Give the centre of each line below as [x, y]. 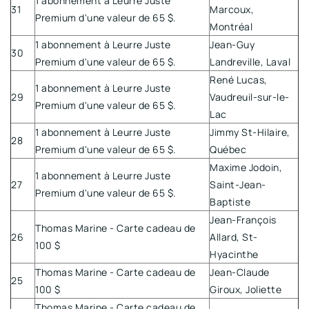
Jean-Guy [232, 44]
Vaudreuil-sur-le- [250, 97]
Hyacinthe [234, 254]
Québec [228, 149]
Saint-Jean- [238, 184]
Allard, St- [234, 237]
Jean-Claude [240, 272]
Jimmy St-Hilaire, [250, 132]
